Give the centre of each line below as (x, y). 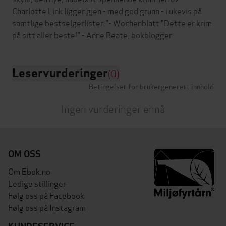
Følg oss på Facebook (46, 195)
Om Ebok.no (29, 171)
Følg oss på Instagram (47, 207)
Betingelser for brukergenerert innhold (151, 86)
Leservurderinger (60, 73)
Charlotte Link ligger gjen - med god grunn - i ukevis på (107, 11)
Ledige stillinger (37, 183)
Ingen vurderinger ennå (113, 109)
